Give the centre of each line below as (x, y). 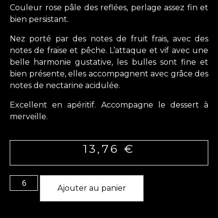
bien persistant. (39, 19)
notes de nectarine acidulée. (65, 86)
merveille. (29, 117)
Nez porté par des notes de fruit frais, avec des (109, 39)
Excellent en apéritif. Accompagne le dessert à (109, 105)
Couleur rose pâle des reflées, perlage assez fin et (109, 8)
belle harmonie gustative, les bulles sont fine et (109, 62)
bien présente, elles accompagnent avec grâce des (109, 74)
